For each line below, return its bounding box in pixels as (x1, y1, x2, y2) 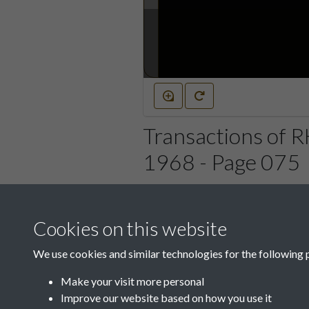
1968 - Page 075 (143, 148, 300, 175)
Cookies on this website (33, 217, 227, 240)
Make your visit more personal (61, 275, 204, 288)
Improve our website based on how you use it (61, 291, 272, 304)
